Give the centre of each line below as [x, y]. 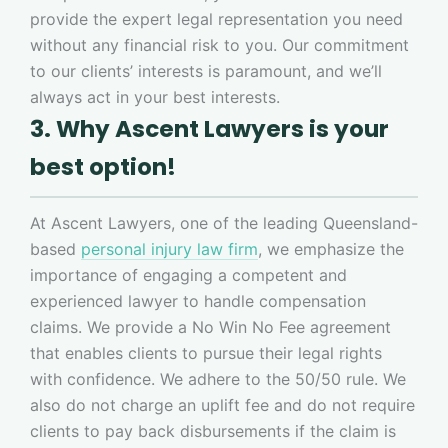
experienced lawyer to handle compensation [198, 300]
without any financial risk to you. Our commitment [219, 44]
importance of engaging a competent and [188, 274]
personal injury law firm [169, 248]
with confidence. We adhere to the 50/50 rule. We [218, 378]
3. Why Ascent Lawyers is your [209, 128]
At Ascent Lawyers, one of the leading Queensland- [224, 222]
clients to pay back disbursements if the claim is [213, 430]
